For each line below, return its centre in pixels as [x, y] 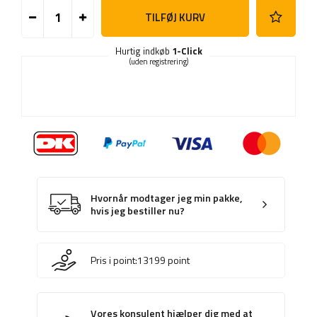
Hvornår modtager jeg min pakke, [167, 198]
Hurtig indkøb [143, 51]
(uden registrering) [158, 62]
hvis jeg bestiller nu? [138, 211]
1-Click [187, 51]
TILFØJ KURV [175, 17]
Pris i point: [114, 260]
